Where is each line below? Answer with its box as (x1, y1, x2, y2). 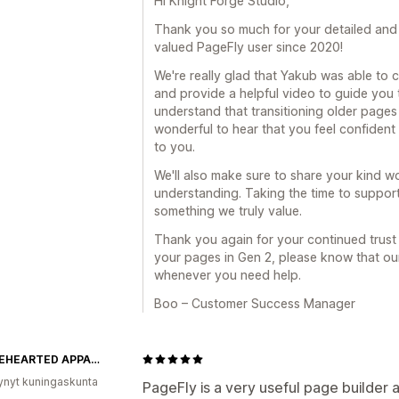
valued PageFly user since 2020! (154, 38, 343, 54)
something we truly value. (154, 202, 302, 218)
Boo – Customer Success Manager (154, 295, 355, 311)
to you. (154, 138, 195, 154)
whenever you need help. (154, 266, 301, 282)
